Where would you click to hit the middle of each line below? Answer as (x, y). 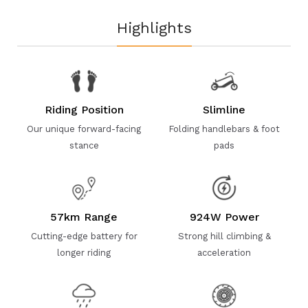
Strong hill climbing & (224, 236)
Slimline (224, 110)
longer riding (84, 253)
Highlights (154, 28)
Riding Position (84, 110)
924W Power (224, 217)
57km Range (84, 217)
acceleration (224, 253)
